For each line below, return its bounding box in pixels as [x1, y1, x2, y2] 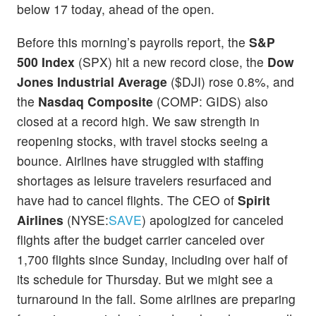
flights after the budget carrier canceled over [17, 231, 265, 249]
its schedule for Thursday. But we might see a [17, 270, 273, 288]
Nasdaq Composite [38, 92, 153, 111]
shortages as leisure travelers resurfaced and [17, 171, 272, 190]
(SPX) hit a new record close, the [75, 53, 267, 71]
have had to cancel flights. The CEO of [17, 191, 238, 209]
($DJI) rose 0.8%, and [167, 73, 294, 91]
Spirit [238, 191, 270, 209]
